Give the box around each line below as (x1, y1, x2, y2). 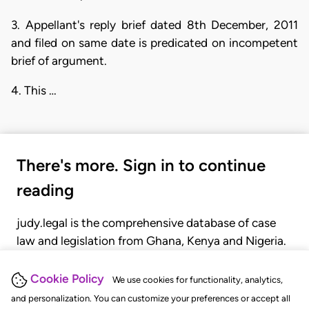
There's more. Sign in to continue (17, 154, 266, 175)
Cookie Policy (30, 272, 104, 286)
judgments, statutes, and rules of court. (17, 269, 227, 283)
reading (17, 179, 74, 200)
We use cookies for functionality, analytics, (112, 275, 283, 286)
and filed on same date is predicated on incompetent (11, 35, 298, 50)
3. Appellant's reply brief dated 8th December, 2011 (11, 17, 298, 32)
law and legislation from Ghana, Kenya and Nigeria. (17, 233, 286, 248)
